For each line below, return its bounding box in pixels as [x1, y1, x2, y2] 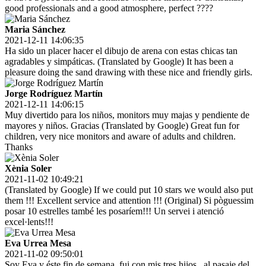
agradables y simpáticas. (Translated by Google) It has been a [5, 56, 233, 67]
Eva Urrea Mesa [5, 238, 71, 249]
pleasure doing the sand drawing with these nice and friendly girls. [5, 67, 252, 78]
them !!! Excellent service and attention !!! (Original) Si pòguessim [5, 195, 254, 206]
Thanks [5, 142, 33, 153]
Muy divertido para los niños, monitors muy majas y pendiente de [5, 110, 249, 121]
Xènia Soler [5, 163, 52, 174]
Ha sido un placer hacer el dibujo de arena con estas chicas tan [5, 46, 237, 56]
